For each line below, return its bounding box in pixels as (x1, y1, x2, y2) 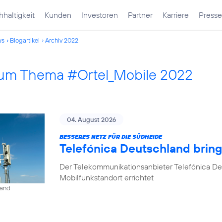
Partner (128, 10, 153, 20)
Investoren (81, 10, 118, 20)
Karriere (163, 10, 189, 20)
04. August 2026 (67, 115, 116, 123)
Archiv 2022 (45, 36, 78, 44)
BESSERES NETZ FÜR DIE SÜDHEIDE (59, 133, 162, 140)
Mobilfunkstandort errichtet (59, 172, 154, 182)
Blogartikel (10, 36, 40, 44)
